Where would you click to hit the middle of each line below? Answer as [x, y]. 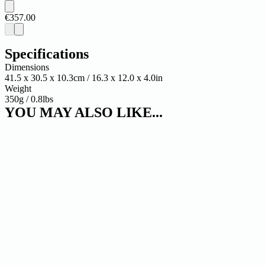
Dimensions [27, 67]
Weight [18, 89]
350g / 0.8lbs [29, 99]
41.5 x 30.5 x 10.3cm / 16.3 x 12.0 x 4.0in [84, 78]
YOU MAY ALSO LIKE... [84, 113]
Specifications [47, 54]
